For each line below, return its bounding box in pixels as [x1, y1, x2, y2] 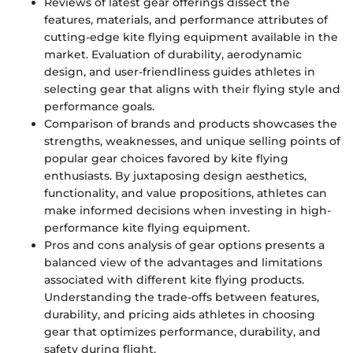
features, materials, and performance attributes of [44, 13, 328, 27]
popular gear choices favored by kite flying [44, 151, 288, 165]
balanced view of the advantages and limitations [44, 255, 322, 269]
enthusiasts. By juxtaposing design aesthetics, [44, 169, 307, 183]
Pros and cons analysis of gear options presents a [44, 238, 325, 252]
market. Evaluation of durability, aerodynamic [44, 47, 302, 61]
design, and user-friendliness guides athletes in [44, 65, 315, 79]
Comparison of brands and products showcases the [44, 117, 337, 131]
